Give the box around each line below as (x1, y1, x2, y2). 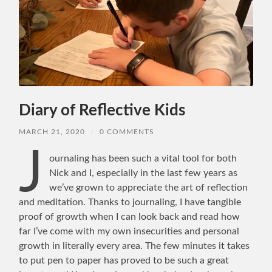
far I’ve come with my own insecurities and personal (19, 226, 240, 237)
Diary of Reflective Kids (19, 103, 186, 119)
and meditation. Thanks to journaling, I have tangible (19, 197, 242, 208)
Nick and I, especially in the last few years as (49, 168, 237, 178)
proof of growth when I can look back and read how (19, 212, 240, 222)
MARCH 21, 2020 (19, 128, 86, 136)
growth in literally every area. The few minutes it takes (19, 241, 250, 251)
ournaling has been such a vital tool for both (49, 154, 237, 164)
